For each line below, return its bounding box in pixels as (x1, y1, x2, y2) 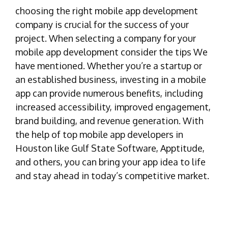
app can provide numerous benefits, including (15, 87, 203, 99)
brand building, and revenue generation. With (15, 115, 204, 126)
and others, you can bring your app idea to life (15, 156, 206, 167)
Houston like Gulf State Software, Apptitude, (15, 142, 205, 154)
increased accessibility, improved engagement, (15, 101, 211, 112)
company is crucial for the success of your (15, 18, 189, 30)
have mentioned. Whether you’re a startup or (15, 60, 202, 71)
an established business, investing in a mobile (15, 73, 206, 85)
